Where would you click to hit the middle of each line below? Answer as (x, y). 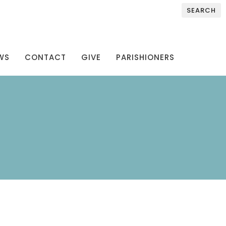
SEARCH (201, 10)
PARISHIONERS (145, 57)
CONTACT (45, 57)
